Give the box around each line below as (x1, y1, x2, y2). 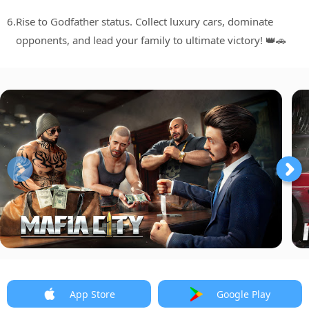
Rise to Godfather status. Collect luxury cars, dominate (16, 14, 273, 29)
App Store (69, 287, 115, 301)
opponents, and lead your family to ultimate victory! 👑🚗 (16, 33, 286, 48)
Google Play (216, 287, 270, 301)
